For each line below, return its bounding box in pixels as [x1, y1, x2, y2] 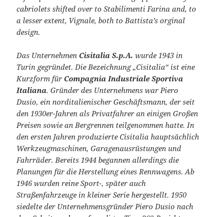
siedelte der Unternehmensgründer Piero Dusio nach [16, 201, 194, 212]
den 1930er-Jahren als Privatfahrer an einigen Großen [16, 108, 199, 119]
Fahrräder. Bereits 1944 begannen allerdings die [16, 155, 179, 165]
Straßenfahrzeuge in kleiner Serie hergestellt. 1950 [16, 190, 187, 200]
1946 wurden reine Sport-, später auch [16, 178, 146, 188]
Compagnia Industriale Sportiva [64, 74, 184, 84]
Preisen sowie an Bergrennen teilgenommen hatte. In [16, 120, 195, 130]
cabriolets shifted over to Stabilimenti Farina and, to [16, 4, 197, 14]
